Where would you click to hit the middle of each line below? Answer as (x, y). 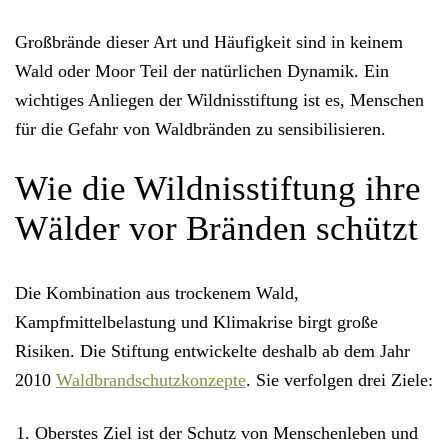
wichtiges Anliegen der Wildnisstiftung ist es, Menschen (219, 100)
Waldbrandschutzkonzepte (151, 380)
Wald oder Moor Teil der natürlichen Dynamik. (187, 71)
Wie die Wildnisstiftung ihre (218, 189)
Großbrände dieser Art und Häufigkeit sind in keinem (209, 42)
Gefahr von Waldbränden (159, 129)
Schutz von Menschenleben (286, 433)
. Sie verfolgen (302, 380)
